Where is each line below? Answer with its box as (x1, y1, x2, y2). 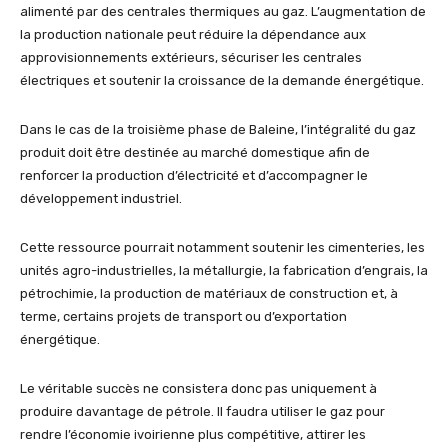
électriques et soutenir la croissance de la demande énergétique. (20, 73, 424, 89)
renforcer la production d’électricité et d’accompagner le (20, 168, 368, 184)
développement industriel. (20, 191, 182, 207)
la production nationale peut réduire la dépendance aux (20, 27, 366, 43)
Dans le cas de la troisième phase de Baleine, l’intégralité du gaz (20, 122, 416, 138)
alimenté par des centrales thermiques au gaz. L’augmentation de (20, 4, 426, 20)
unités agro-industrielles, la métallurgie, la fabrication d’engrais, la (20, 263, 428, 279)
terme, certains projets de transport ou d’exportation (20, 309, 347, 325)
